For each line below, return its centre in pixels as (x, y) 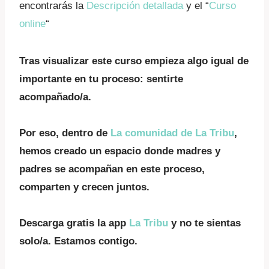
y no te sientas (204, 223)
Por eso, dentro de (65, 133)
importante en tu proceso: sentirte (101, 79)
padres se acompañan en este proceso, (112, 169)
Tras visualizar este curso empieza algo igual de (134, 61)
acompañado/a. (55, 97)
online (32, 24)
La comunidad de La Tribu (172, 133)
